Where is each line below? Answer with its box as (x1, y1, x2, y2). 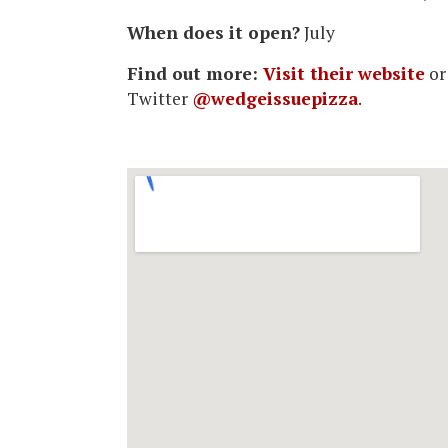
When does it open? (127, 20, 300, 44)
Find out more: (127, 61, 263, 85)
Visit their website (263, 61, 425, 85)
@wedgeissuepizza (192, 86, 358, 110)
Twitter (127, 86, 192, 110)
